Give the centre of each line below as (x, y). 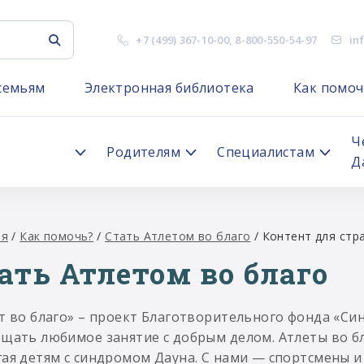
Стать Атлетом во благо (178, 236)
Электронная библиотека (169, 87)
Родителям (144, 152)
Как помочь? (56, 236)
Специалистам (266, 152)
